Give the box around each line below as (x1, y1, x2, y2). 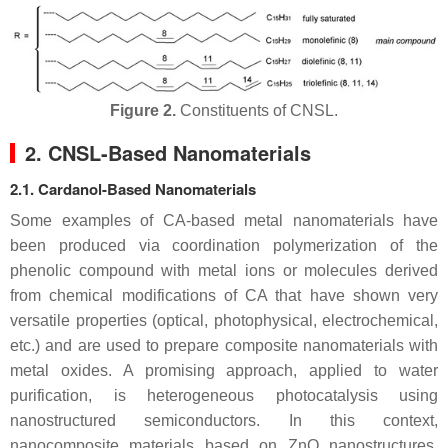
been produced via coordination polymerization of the (10, 237, 438, 255)
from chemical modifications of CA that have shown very (10, 287, 438, 305)
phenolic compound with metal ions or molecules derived (10, 262, 438, 280)
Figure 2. (110, 102, 176, 120)
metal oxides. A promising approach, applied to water (10, 362, 438, 380)
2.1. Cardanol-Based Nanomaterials (10, 178, 256, 201)
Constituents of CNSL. (176, 102, 338, 120)
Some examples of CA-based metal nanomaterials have (10, 212, 438, 230)
